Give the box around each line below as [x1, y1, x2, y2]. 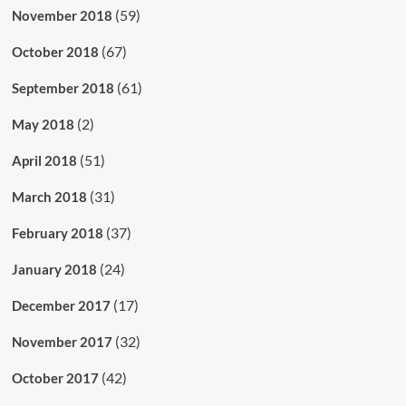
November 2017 [11, 333, 112, 350]
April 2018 [11, 151, 77, 169]
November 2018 [11, 6, 112, 24]
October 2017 [11, 369, 99, 386]
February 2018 [11, 224, 103, 241]
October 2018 [11, 43, 99, 60]
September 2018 [11, 79, 114, 96]
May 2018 [11, 115, 74, 132]
